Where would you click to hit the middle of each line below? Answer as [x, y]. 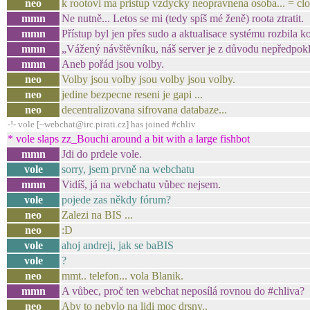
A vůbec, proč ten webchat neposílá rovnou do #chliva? [183, 291]
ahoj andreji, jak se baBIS [118, 245]
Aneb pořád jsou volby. [113, 64]
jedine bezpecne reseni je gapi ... [132, 94]
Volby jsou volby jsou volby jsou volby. [148, 79]
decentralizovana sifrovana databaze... [144, 110]
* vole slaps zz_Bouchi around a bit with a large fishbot [129, 139]
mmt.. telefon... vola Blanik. [122, 276]
